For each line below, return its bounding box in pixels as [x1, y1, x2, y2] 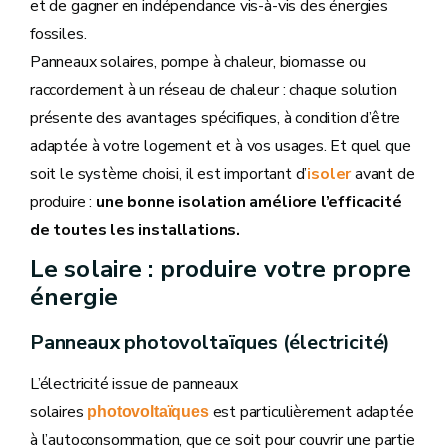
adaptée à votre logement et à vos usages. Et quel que [30, 135, 411, 157]
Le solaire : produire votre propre [30, 253, 412, 285]
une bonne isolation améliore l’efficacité [96, 191, 402, 213]
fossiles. [30, 23, 87, 45]
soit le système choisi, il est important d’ [30, 163, 308, 185]
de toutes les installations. [30, 219, 240, 241]
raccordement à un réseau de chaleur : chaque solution [30, 79, 397, 101]
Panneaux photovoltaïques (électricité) [30, 329, 391, 356]
